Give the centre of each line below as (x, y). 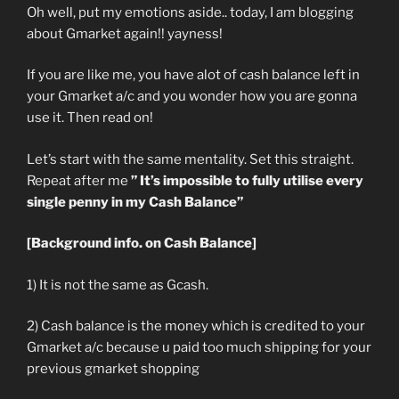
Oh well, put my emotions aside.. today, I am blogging (190, 12)
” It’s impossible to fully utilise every (247, 180)
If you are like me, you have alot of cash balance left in (193, 75)
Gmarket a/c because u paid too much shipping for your (199, 348)
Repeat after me (79, 180)
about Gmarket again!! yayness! (125, 33)
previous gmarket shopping (113, 369)
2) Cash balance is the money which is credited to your (196, 326)
